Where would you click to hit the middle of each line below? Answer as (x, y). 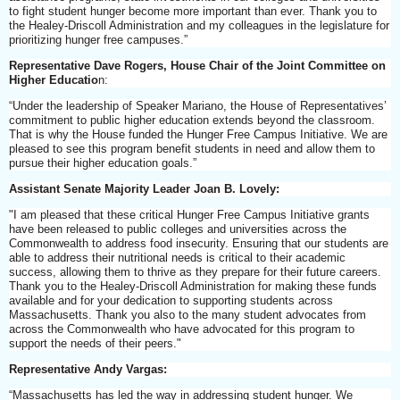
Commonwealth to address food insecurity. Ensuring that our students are (199, 243)
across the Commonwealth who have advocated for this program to (182, 329)
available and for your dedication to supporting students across (171, 300)
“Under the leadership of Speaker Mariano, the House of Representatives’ (198, 105)
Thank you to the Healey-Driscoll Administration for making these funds (193, 286)
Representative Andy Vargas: (90, 369)
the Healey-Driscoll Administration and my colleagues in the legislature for (199, 25)
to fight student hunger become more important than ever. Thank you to (193, 11)
